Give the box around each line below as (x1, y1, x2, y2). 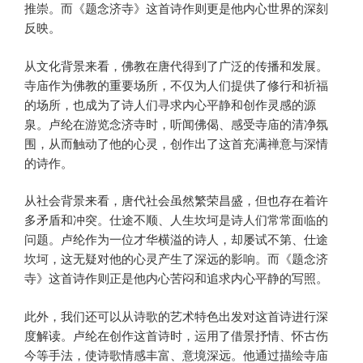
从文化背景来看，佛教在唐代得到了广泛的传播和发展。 (24, 56, 328, 74)
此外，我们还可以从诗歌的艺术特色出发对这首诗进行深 (24, 306, 328, 324)
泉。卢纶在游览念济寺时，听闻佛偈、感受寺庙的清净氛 (24, 114, 328, 132)
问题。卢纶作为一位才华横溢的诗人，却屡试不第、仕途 (24, 230, 328, 248)
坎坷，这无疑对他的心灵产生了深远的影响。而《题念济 (24, 250, 328, 267)
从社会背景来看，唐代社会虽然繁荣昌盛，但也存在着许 (24, 191, 328, 209)
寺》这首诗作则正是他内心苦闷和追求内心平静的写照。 (24, 269, 328, 287)
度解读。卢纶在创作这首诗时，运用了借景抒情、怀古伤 (24, 326, 328, 344)
